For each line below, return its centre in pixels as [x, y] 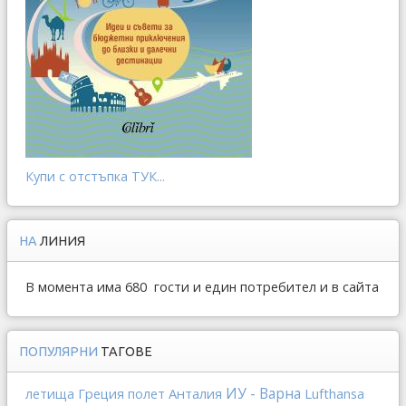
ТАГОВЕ [126, 352]
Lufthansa [334, 393]
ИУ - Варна [263, 393]
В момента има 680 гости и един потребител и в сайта [202, 287]
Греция [101, 393]
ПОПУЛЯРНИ [60, 352]
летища [50, 394]
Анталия [195, 393]
